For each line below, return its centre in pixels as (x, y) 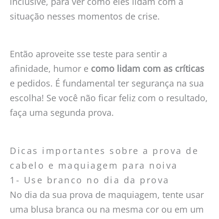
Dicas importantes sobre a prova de (104, 150)
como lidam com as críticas (148, 69)
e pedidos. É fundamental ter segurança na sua (107, 83)
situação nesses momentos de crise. (85, 16)
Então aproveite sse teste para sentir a (88, 54)
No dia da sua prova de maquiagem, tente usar (107, 194)
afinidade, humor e (50, 69)
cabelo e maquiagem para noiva (94, 165)
